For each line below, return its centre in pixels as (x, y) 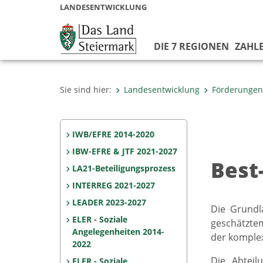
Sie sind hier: (86, 90)
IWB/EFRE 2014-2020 (113, 134)
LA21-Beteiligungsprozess (124, 168)
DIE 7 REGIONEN (191, 46)
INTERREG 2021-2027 (113, 185)
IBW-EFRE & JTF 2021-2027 (124, 151)
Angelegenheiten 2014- (118, 232)
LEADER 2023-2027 (109, 202)
